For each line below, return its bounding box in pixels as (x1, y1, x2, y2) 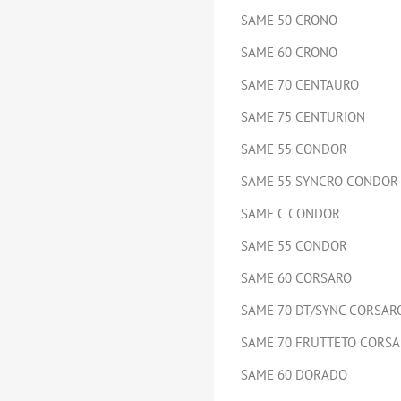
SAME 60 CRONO (241, 44, 337, 61)
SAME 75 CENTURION (241, 108, 365, 125)
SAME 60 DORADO (241, 366, 347, 383)
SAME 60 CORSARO (241, 269, 352, 286)
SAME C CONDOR (241, 205, 340, 222)
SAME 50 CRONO (241, 12, 337, 29)
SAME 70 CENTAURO (241, 76, 359, 93)
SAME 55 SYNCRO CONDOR (241, 173, 398, 190)
